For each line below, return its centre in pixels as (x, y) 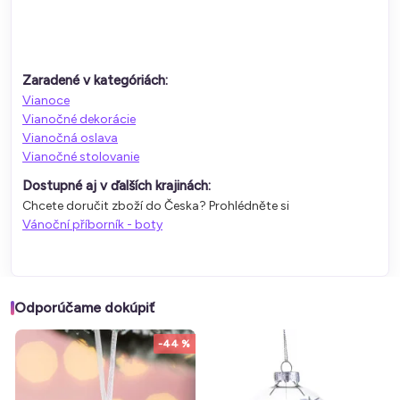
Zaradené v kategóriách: (95, 80)
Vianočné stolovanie (81, 156)
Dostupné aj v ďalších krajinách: (117, 185)
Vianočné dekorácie (79, 119)
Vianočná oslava (70, 137)
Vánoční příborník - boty (92, 224)
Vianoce (46, 100)
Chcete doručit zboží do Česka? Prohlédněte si (156, 205)
